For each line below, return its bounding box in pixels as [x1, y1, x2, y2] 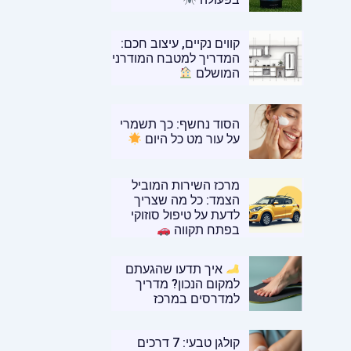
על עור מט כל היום [142, 132, 241, 147]
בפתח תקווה [171, 223, 241, 237]
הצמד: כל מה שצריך [134, 193, 241, 208]
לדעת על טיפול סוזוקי [131, 208, 241, 223]
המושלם [193, 65, 241, 81]
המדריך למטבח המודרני [112, 50, 241, 66]
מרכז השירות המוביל [132, 178, 241, 193]
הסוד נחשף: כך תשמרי [120, 117, 241, 132]
